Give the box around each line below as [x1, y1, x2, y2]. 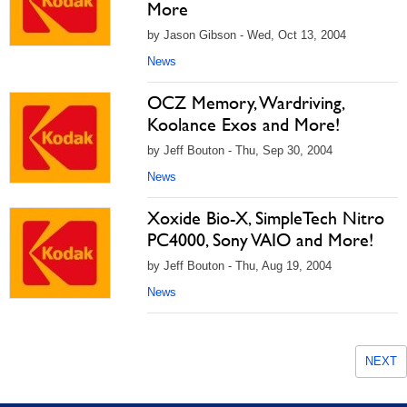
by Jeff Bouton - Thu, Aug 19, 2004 [147, 259, 332, 273]
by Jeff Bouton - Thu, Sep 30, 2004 [147, 144, 333, 157]
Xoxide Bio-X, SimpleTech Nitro [147, 207, 384, 229]
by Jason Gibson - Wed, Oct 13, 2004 [147, 28, 346, 42]
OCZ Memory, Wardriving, [147, 92, 343, 114]
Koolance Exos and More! [147, 114, 340, 135]
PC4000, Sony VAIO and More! [147, 229, 373, 251]
